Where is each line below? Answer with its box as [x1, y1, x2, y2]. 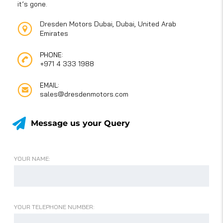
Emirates [40, 29, 68, 38]
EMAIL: [40, 81, 59, 90]
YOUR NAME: [14, 155, 50, 163]
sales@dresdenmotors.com [40, 90, 128, 99]
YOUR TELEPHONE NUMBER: [14, 203, 95, 211]
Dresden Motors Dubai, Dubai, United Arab [40, 19, 176, 29]
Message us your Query [31, 118, 130, 128]
